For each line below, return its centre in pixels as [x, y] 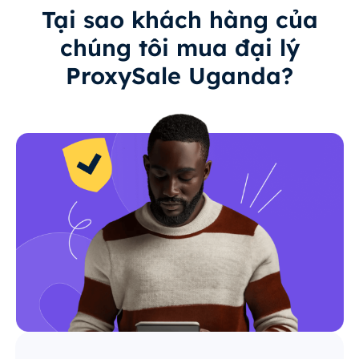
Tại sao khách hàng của [179, 20]
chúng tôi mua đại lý [179, 48]
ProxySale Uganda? [179, 76]
